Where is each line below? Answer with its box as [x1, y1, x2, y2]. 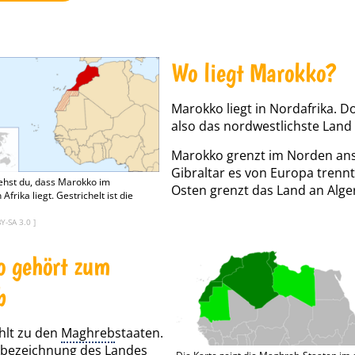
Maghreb [61, 324, 115, 342]
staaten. [115, 324, 163, 342]
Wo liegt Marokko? [171, 57, 337, 88]
